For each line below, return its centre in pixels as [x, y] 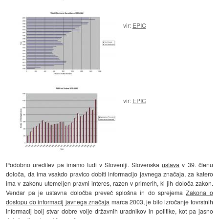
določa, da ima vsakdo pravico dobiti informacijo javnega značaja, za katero [109, 174]
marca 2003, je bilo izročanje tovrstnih [161, 201]
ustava [171, 164]
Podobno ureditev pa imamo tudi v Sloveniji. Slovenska [84, 164]
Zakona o [199, 192]
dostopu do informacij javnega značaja [58, 201]
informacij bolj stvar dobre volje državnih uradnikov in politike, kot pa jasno [109, 211]
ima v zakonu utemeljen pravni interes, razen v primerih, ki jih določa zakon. [109, 183]
